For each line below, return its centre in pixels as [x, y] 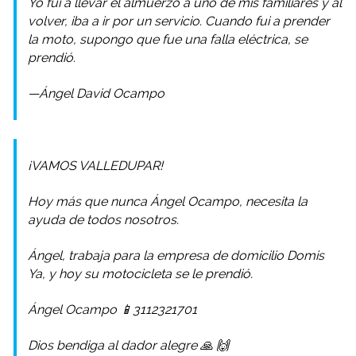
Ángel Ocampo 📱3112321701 [112, 310]
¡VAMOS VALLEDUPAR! [95, 166]
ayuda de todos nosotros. [103, 220]
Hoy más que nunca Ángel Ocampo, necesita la [168, 202]
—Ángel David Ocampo [96, 94]
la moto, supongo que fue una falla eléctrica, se [168, 40]
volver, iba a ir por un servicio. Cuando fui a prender [179, 21]
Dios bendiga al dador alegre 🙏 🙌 [128, 346]
